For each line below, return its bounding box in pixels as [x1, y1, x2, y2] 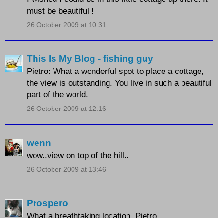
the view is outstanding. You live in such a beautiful [27, 78, 212, 88]
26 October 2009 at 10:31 [27, 20, 106, 29]
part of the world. [27, 90, 88, 100]
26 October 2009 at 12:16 [27, 105, 106, 113]
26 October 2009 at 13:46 [27, 165, 106, 173]
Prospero [27, 198, 68, 209]
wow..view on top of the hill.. [27, 150, 129, 160]
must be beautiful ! [27, 5, 94, 16]
